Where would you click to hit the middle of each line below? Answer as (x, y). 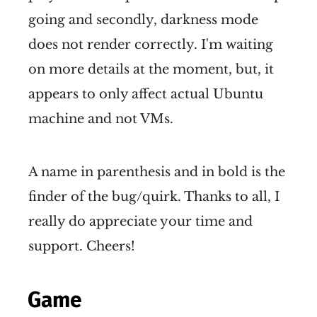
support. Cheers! (82, 246)
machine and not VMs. (101, 119)
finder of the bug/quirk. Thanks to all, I (154, 196)
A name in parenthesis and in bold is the (157, 172)
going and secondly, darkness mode (143, 19)
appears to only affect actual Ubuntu (146, 94)
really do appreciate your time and (140, 221)
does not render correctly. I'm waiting (151, 44)
